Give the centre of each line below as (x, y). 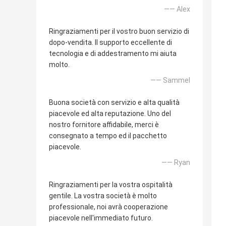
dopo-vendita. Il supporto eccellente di (110, 43)
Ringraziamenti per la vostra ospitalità (111, 185)
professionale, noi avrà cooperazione (108, 207)
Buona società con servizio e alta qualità (114, 103)
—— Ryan (176, 163)
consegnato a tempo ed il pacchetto (108, 136)
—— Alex (177, 9)
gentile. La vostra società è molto (103, 196)
